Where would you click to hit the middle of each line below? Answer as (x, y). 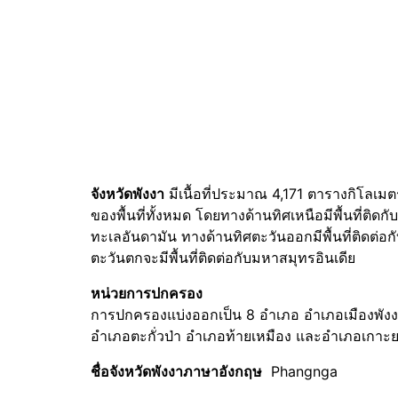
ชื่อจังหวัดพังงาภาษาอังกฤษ (176, 371)
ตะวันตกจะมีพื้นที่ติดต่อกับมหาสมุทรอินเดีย (223, 258)
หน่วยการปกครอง (147, 293)
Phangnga (300, 371)
